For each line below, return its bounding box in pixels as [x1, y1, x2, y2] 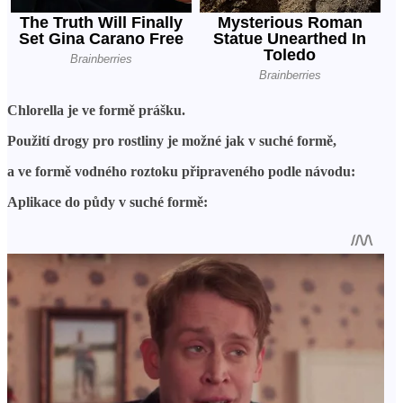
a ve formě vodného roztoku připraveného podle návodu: [7, 164, 355, 180]
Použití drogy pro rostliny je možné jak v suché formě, [7, 133, 336, 149]
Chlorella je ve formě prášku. [7, 103, 185, 119]
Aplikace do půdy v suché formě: [7, 194, 208, 210]
